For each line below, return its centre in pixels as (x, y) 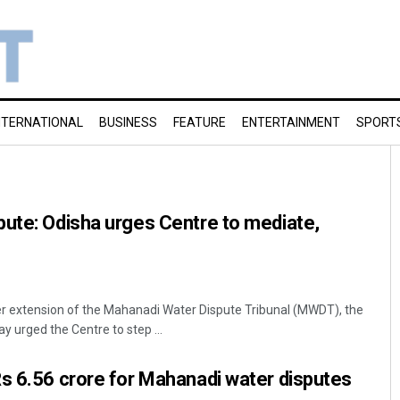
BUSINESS (128, 122)
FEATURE (200, 122)
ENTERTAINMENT (291, 122)
